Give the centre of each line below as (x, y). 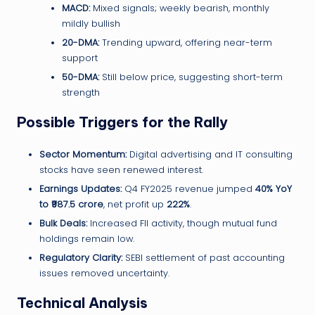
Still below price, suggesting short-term (191, 77)
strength (81, 93)
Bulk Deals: (63, 224)
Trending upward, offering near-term (186, 43)
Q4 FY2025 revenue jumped (188, 189)
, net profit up (135, 205)
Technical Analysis (82, 303)
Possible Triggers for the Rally (122, 122)
